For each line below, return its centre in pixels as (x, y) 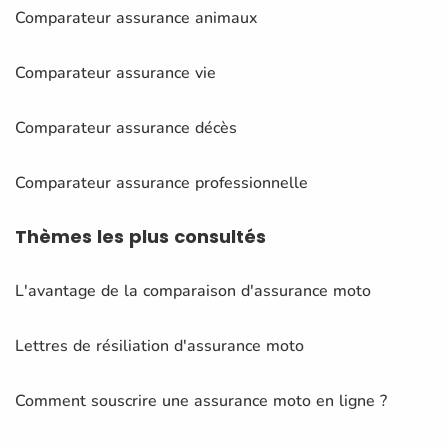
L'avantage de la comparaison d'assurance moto (193, 290)
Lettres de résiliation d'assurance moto (159, 345)
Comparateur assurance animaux (136, 17)
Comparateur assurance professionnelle (161, 182)
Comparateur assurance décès (126, 127)
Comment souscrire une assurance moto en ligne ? (201, 400)
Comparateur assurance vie (115, 72)
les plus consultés (181, 236)
